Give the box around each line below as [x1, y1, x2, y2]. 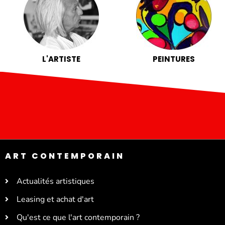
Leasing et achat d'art [16, 193, 94, 205]
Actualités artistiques [16, 175, 94, 187]
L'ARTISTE [42, 53, 80, 64]
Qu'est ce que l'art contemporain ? [16, 211, 140, 223]
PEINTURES [153, 53, 195, 64]
